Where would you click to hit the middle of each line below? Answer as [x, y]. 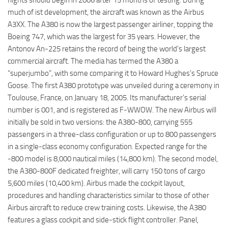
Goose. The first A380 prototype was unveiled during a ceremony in [113, 85]
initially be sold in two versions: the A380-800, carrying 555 [100, 122]
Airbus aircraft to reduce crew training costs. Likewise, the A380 [107, 207]
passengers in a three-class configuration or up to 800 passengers [112, 134]
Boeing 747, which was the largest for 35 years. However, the [104, 36]
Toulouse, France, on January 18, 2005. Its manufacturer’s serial [107, 97]
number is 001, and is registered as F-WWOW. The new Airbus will [112, 110]
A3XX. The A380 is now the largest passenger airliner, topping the [110, 24]
